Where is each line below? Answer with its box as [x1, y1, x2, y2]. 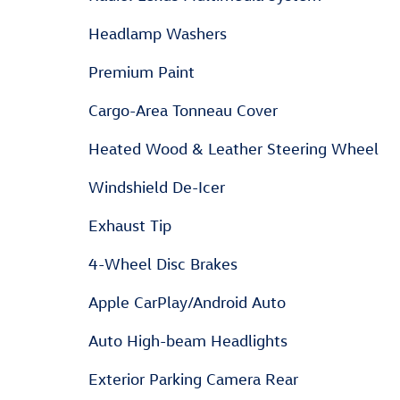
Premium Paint [88, 62, 195, 81]
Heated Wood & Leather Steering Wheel [88, 139, 379, 158]
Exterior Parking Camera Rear [88, 370, 298, 388]
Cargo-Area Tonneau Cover [88, 101, 278, 120]
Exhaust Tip [88, 216, 171, 235]
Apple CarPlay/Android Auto [88, 293, 286, 312]
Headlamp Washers [88, 24, 227, 43]
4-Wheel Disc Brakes [88, 254, 237, 273]
